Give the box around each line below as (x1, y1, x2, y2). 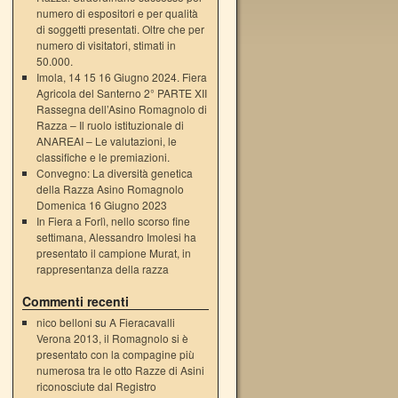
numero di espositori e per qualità (36, 5, 198, 20)
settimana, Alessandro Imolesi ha (36, 229, 196, 244)
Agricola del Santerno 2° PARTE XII (36, 85, 207, 100)
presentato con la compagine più (36, 346, 195, 362)
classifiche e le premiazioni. (36, 149, 170, 164)
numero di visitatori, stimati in (36, 37, 176, 52)
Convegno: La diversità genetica (36, 165, 193, 180)
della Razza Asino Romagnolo (36, 181, 184, 196)
